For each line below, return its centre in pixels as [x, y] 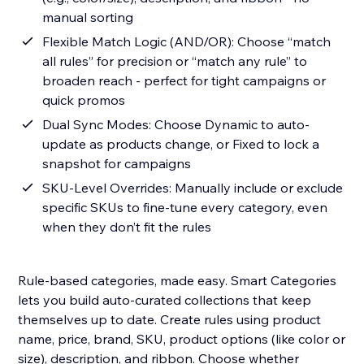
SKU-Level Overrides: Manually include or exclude [193, 188]
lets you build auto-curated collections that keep [165, 300]
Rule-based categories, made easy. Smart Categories [178, 281]
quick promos [84, 100]
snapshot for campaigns [117, 164]
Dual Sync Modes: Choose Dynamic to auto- [176, 125]
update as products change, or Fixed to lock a [181, 144]
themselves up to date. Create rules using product [170, 320]
